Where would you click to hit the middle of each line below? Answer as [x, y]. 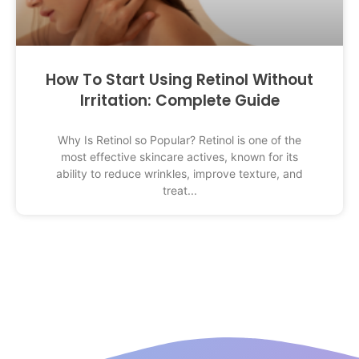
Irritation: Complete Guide [179, 101]
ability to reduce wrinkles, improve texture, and [179, 174]
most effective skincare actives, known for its [179, 157]
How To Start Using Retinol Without [179, 80]
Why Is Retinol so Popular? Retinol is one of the [179, 140]
